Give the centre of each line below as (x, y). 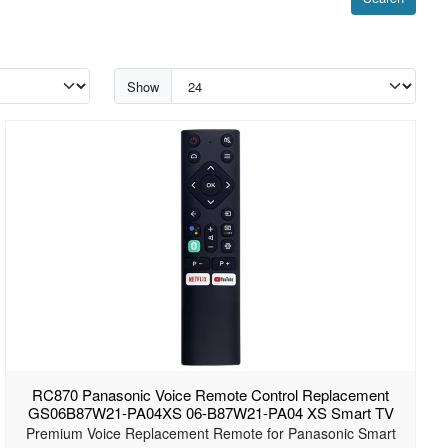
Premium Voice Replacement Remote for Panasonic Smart (210, 433)
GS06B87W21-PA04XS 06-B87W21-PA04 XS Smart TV (210, 413)
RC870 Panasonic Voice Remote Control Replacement (211, 395)
